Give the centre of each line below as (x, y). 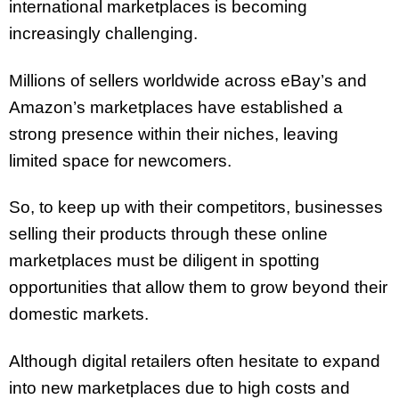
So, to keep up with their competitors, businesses (196, 208)
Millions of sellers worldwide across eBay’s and (188, 80)
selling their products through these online (168, 234)
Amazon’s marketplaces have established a (176, 107)
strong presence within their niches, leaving (174, 134)
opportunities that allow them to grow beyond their (198, 288)
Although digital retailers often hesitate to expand (195, 362)
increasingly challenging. (103, 33)
